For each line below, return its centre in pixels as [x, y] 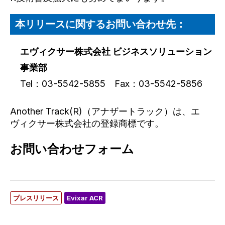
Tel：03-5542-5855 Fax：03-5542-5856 [111, 84]
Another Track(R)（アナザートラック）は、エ [105, 111]
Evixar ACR [85, 198]
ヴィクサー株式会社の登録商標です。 [87, 124]
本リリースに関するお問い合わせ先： [100, 24]
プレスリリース [36, 198]
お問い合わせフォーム [72, 149]
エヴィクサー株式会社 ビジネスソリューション [116, 52]
